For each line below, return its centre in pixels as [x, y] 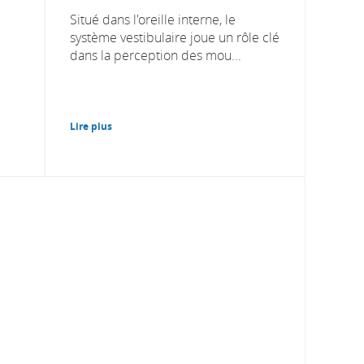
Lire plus [91, 126]
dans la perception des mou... [156, 55]
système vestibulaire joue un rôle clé [175, 37]
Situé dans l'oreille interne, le [153, 19]
